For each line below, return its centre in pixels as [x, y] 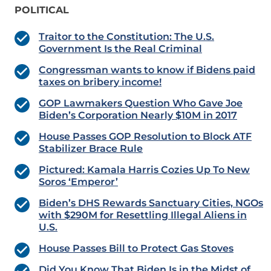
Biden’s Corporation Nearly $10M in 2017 [138, 116]
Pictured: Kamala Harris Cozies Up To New [144, 170]
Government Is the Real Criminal [120, 49]
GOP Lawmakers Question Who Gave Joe [141, 103]
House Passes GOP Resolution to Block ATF [145, 137]
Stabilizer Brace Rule [91, 149]
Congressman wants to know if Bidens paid [147, 70]
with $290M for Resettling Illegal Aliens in [143, 215]
